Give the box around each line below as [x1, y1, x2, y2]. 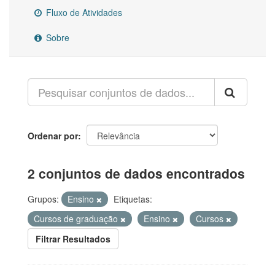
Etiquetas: [114, 193, 152, 206]
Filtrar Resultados [36, 233, 110, 246]
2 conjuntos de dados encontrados [28, 164, 245, 183]
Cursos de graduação [34, 212, 120, 225]
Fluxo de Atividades [44, 6, 122, 19]
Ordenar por [28, 130, 78, 142]
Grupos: [28, 193, 59, 206]
